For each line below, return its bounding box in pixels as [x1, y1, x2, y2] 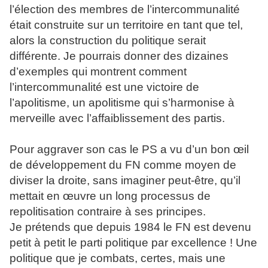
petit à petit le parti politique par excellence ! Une [10, 236, 257, 249]
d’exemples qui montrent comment [10, 65, 187, 78]
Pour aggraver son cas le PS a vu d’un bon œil [10, 143, 249, 156]
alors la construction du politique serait [10, 34, 206, 47]
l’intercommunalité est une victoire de [10, 81, 199, 93]
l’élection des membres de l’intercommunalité [10, 3, 240, 16]
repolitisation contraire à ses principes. [10, 205, 206, 218]
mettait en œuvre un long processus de [10, 190, 211, 202]
